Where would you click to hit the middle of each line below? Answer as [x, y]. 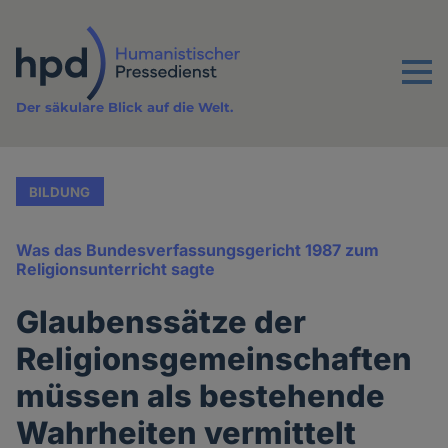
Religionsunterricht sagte [116, 269]
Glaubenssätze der [161, 322]
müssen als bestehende [201, 396]
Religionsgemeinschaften [214, 359]
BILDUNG [60, 191]
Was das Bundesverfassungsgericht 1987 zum [198, 250]
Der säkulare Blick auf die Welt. [125, 107]
